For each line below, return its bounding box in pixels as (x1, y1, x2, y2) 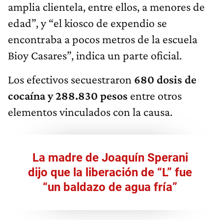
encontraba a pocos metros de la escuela (8, 32, 197, 46)
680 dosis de (134, 73, 196, 86)
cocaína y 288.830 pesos (8, 89, 128, 103)
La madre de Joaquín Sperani (32, 151, 188, 165)
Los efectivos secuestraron (8, 73, 134, 86)
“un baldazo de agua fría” (43, 180, 177, 194)
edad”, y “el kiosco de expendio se (8, 16, 167, 30)
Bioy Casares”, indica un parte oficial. (8, 49, 182, 62)
